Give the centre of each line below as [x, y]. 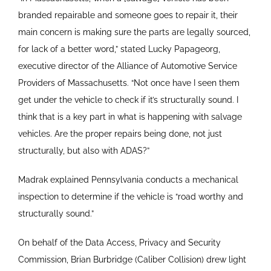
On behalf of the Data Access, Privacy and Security [119, 242]
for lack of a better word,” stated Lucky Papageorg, [119, 49]
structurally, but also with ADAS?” [83, 150]
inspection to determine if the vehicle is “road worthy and [130, 196]
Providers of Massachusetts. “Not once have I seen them [129, 83]
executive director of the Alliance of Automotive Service [127, 66]
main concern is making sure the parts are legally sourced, [134, 32]
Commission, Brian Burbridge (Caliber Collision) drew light [132, 259]
